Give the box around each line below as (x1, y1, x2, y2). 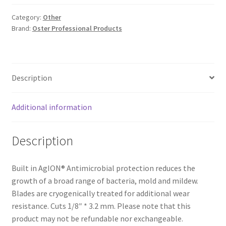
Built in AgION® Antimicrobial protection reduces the (11, 163, 195, 174)
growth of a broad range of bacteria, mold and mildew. (11, 176, 198, 186)
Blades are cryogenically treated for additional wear (11, 188, 190, 199)
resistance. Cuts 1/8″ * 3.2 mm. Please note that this (11, 201, 191, 211)
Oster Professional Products (32, 23, 122, 33)
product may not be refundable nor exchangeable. (11, 213, 183, 224)
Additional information (11, 101, 92, 112)
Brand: (11, 23, 32, 33)
